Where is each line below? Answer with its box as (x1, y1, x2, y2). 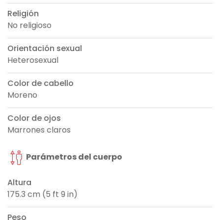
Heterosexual (7, 55, 58, 66)
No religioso (7, 20, 52, 31)
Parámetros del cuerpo (25, 151, 122, 163)
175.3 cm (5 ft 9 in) (7, 189, 78, 200)
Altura (7, 177, 31, 189)
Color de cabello (7, 78, 74, 89)
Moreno (7, 89, 37, 101)
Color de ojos (7, 112, 61, 124)
